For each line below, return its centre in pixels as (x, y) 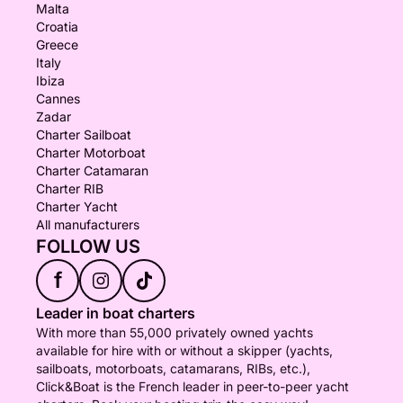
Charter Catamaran (92, 170)
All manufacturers (88, 224)
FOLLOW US (88, 246)
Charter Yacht (77, 206)
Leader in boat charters (116, 313)
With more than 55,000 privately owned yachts (175, 332)
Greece (57, 45)
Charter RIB (70, 188)
